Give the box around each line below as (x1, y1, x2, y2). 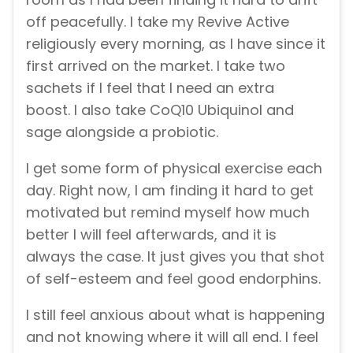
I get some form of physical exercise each (26, 158, 322, 178)
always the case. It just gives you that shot (26, 246, 325, 266)
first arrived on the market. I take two (26, 56, 285, 76)
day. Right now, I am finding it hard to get (26, 180, 314, 200)
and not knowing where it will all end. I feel (26, 326, 318, 347)
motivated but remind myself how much (26, 202, 310, 222)
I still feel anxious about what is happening (26, 304, 325, 325)
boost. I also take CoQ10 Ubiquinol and (26, 100, 294, 121)
